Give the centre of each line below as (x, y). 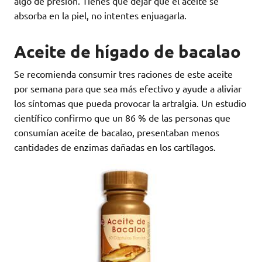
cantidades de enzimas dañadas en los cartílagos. (115, 147)
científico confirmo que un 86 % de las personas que (122, 118)
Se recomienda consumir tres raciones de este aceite (123, 74)
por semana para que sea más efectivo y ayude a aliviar (128, 89)
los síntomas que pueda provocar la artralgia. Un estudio (130, 103)
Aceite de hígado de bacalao (127, 52)
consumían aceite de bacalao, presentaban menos (117, 132)
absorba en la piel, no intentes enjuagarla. (100, 15)
